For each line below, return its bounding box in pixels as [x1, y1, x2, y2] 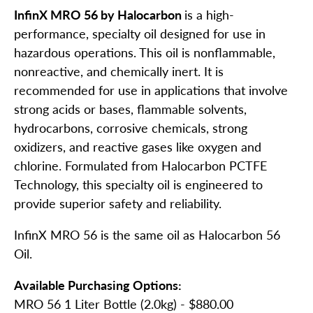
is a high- [184, 7, 234, 23]
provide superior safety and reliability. [14, 196, 221, 212]
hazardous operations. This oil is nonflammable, [14, 45, 275, 61]
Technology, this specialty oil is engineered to [14, 177, 263, 193]
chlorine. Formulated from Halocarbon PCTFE [14, 158, 267, 174]
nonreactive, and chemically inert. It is [14, 64, 224, 80]
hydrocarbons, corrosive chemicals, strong [14, 120, 247, 136]
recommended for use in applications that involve [14, 82, 288, 99]
